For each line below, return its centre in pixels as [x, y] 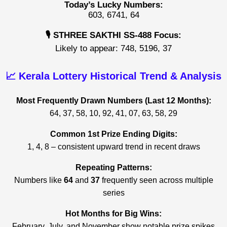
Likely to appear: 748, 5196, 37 [113, 48]
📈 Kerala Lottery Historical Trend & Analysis [113, 76]
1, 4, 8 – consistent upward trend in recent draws [113, 147]
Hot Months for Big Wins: [113, 214]
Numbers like [39, 180]
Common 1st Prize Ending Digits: [113, 134]
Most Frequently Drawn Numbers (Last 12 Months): [113, 101]
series [113, 193]
